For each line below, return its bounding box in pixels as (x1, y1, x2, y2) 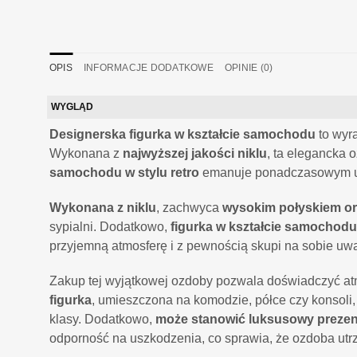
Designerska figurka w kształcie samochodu (49, 127, 316, 142)
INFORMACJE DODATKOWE (84, 61, 214, 73)
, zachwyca (156, 201, 222, 215)
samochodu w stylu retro (49, 166, 199, 180)
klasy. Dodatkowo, (49, 312, 155, 327)
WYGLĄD (51, 101, 93, 113)
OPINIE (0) (224, 61, 273, 73)
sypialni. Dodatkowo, (49, 220, 171, 234)
